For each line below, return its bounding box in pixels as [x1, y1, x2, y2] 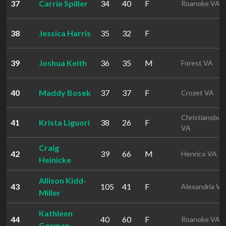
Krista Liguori [39, 118, 90, 127]
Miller [39, 188, 61, 197]
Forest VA [181, 59, 213, 67]
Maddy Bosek [39, 88, 91, 97]
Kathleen [39, 208, 73, 218]
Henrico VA [181, 149, 217, 158]
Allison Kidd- [39, 176, 86, 185]
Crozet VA [181, 88, 214, 97]
